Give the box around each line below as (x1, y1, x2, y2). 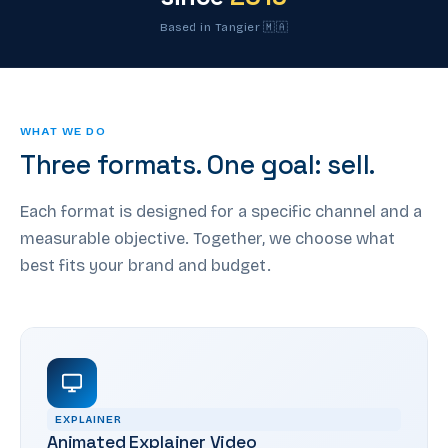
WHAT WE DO (20, 123, 106, 138)
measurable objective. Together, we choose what (20, 228, 395, 248)
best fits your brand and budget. (20, 255, 271, 275)
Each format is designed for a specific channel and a (20, 201, 422, 221)
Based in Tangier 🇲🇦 (159, 19, 289, 34)
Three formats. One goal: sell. (20, 147, 376, 182)
